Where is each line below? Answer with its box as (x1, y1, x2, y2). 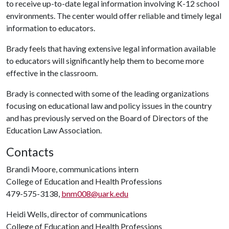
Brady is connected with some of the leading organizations (6, 88, 209, 98)
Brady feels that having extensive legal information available (6, 43, 216, 53)
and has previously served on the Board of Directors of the (6, 113, 208, 123)
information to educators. (6, 23, 95, 33)
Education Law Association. (6, 125, 102, 135)
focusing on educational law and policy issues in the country (6, 101, 212, 110)
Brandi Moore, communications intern (6, 164, 139, 174)
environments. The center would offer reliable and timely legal (6, 11, 221, 20)
